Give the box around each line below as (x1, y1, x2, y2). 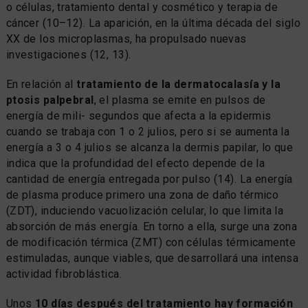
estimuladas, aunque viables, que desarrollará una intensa (5, 251, 299, 265)
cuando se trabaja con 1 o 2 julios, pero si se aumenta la (5, 124, 290, 138)
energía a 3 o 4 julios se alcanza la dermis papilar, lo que (5, 140, 294, 154)
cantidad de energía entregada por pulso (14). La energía (5, 172, 293, 186)
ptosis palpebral (5, 93, 94, 107)
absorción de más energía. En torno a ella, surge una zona (5, 219, 298, 233)
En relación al (5, 77, 74, 91)
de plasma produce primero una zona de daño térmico (5, 188, 279, 201)
